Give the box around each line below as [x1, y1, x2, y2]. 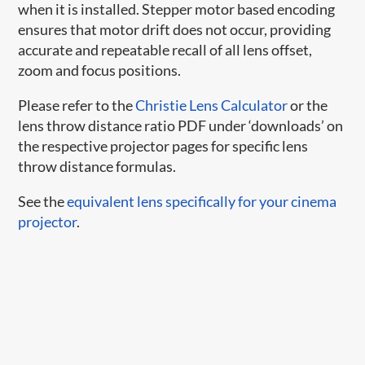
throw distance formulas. [18, 156, 177, 175]
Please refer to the [18, 95, 136, 114]
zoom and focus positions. [18, 60, 182, 79]
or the [288, 95, 328, 114]
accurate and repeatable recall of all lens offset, [18, 40, 313, 59]
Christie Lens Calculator [135, 95, 288, 114]
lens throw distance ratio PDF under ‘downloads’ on [18, 116, 344, 134]
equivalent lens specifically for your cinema [67, 191, 337, 210]
